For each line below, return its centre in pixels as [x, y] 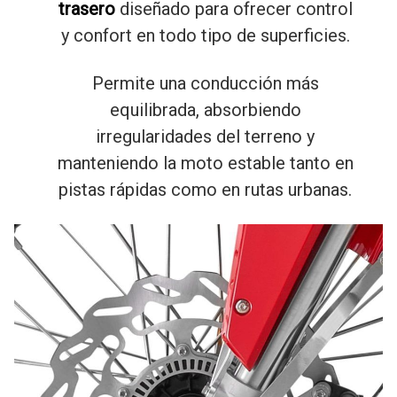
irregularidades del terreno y [205, 137]
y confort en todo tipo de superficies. [205, 36]
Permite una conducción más [205, 84]
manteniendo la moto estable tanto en [205, 163]
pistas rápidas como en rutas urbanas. [205, 190]
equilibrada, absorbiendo [205, 110]
